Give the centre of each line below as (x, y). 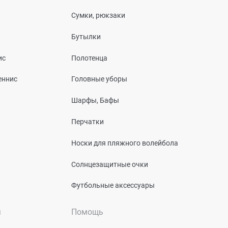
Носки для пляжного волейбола (125, 143)
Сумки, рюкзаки (98, 15)
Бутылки (86, 36)
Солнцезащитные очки (110, 164)
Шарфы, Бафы (95, 100)
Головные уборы (99, 79)
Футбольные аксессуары (113, 186)
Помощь (87, 212)
